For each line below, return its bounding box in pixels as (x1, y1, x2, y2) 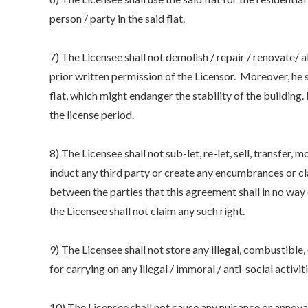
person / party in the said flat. (49, 11, 185, 25)
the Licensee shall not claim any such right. (49, 203, 245, 217)
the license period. (49, 107, 134, 121)
